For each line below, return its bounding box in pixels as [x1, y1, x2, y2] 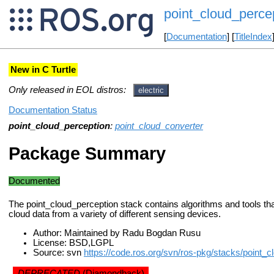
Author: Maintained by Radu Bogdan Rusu [33, 228, 201, 238]
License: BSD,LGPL [33, 237, 114, 248]
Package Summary [9, 143, 166, 163]
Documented [9, 176, 60, 186]
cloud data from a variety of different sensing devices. [9, 209, 221, 220]
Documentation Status [9, 105, 97, 116]
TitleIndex [234, 32, 272, 42]
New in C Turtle [10, 64, 76, 75]
